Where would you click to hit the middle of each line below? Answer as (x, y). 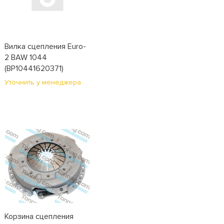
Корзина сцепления (39, 216)
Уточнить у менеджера (42, 82)
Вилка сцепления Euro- (45, 46)
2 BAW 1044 (25, 57)
